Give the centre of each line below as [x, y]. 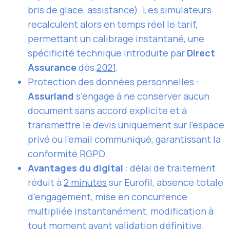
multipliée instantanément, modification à [121, 211]
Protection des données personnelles [111, 82]
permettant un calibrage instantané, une [116, 39]
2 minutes [85, 183]
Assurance [52, 68]
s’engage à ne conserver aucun [142, 96]
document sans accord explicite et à [107, 111]
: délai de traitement [169, 168]
